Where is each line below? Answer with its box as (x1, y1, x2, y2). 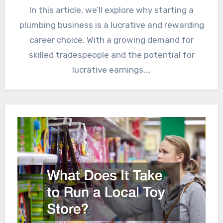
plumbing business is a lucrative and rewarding (19, 20, 204, 30)
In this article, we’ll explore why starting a (29, 5, 194, 15)
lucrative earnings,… (72, 65, 151, 75)
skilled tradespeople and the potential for (28, 50, 195, 60)
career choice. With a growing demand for (29, 35, 194, 45)
